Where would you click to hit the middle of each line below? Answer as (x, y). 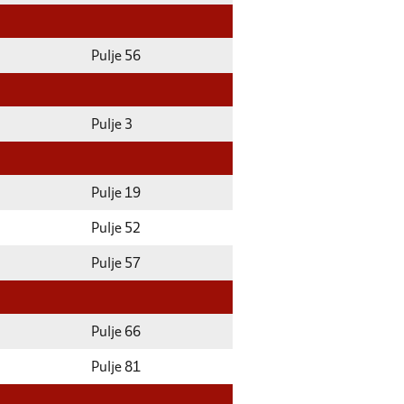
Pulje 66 (116, 333)
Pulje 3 (112, 125)
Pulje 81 (116, 368)
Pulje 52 (116, 229)
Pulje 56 (116, 57)
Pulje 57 (116, 264)
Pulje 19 (116, 194)
